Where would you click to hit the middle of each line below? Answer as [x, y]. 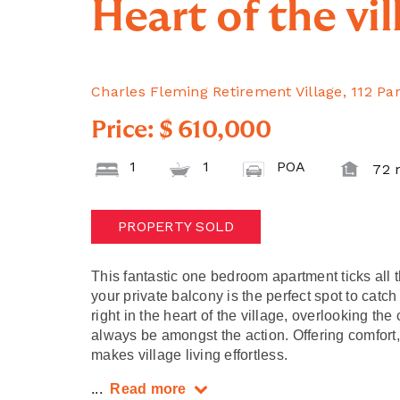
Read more [148, 389]
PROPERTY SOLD [176, 227]
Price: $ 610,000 [181, 130]
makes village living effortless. [189, 355]
